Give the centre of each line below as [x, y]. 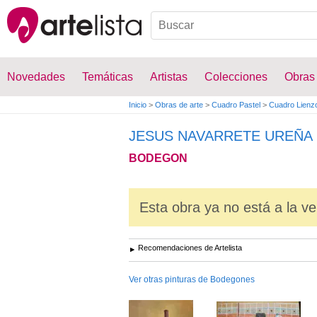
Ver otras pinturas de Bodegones [192, 279]
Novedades [36, 77]
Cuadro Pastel [236, 105]
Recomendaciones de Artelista [190, 248]
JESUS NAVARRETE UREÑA [220, 136]
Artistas [169, 77]
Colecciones [236, 77]
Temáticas [108, 77]
